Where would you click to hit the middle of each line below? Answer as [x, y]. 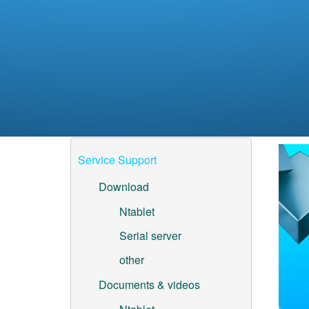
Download [124, 186]
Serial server [150, 235]
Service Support [117, 159]
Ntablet [137, 211]
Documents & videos [149, 284]
